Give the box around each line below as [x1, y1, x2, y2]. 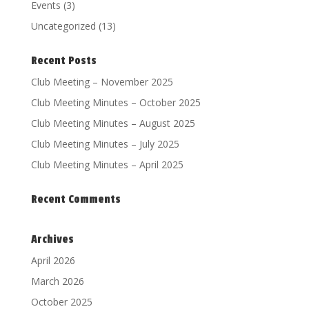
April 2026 [30, 254, 75, 268]
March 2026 [30, 275, 84, 288]
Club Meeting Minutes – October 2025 [30, 96, 201, 110]
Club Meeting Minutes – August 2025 [30, 117, 195, 130]
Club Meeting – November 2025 [30, 75, 173, 89]
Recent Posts [30, 54, 97, 68]
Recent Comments [30, 192, 121, 207]
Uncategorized [30, 19, 96, 33]
